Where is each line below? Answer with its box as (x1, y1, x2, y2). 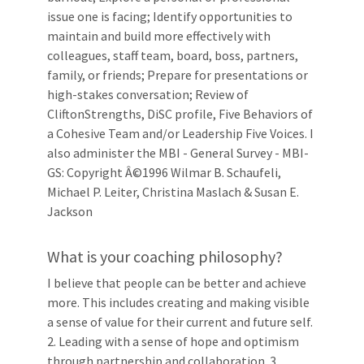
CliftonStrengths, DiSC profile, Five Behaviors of (47, 106, 313, 122)
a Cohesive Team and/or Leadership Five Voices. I (47, 125, 314, 141)
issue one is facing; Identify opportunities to (47, 8, 292, 24)
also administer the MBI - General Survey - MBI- (47, 145, 309, 161)
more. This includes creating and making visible (47, 294, 310, 310)
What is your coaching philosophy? (47, 246, 283, 266)
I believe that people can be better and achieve (47, 275, 306, 291)
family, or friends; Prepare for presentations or (47, 67, 308, 83)
